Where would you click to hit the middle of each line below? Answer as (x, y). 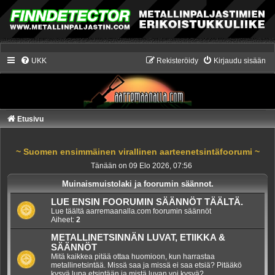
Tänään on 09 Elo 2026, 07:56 (142, 166)
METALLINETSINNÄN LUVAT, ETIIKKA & (138, 238)
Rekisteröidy (177, 61)
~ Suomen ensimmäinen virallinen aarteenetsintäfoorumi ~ (137, 152)
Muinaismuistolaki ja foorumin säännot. (137, 184)
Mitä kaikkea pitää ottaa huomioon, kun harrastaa (133, 257)
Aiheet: (64, 220)
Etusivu (30, 119)
